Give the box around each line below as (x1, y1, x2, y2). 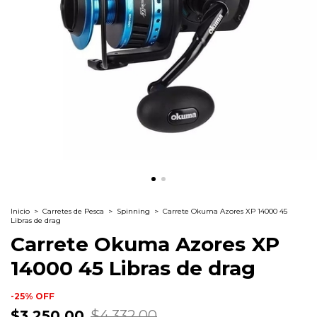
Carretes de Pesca (42, 207, 104, 216)
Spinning (117, 207, 150, 216)
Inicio (11, 207, 30, 216)
